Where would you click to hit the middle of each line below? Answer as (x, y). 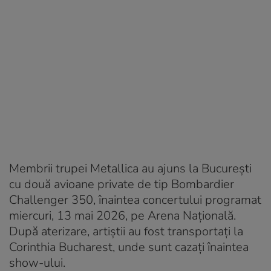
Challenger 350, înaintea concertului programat (135, 200)
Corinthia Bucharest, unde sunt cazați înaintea (129, 247)
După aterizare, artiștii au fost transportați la (126, 232)
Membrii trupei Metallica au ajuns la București (130, 169)
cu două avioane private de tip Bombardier (122, 184)
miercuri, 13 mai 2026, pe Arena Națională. (122, 216)
